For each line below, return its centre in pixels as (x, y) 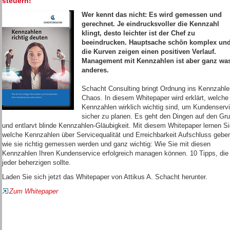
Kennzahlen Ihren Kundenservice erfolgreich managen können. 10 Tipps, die (115, 153)
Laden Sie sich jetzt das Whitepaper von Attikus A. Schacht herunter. (105, 177)
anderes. (95, 70)
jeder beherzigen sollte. (36, 162)
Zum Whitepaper (34, 191)
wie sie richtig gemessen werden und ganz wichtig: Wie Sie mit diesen (106, 144)
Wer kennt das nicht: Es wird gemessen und (152, 15)
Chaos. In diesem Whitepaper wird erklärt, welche (155, 98)
